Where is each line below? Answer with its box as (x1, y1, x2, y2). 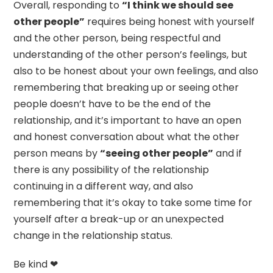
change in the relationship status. (13, 229, 173, 243)
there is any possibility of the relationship (13, 163, 210, 177)
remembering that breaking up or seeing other (13, 80, 239, 95)
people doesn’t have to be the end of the (13, 97, 211, 112)
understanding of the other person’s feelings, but (13, 48, 248, 62)
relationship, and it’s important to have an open (13, 113, 242, 128)
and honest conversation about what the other (13, 130, 240, 144)
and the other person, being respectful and (13, 31, 221, 46)
